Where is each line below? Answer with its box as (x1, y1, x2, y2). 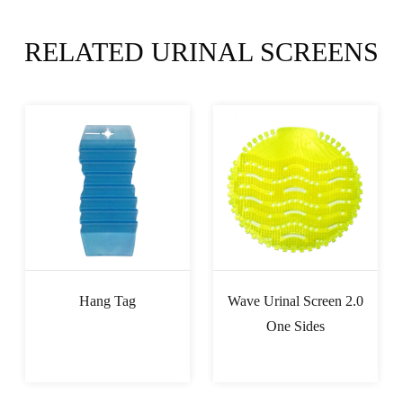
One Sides (265, 318, 325, 334)
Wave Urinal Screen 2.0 (227, 292, 363, 309)
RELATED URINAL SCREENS (24, 36, 379, 67)
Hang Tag (78, 292, 136, 309)
